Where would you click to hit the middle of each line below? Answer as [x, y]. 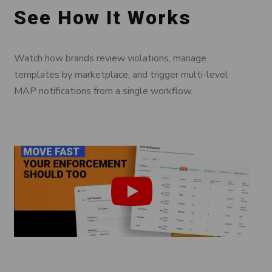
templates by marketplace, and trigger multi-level [121, 75]
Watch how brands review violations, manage [110, 59]
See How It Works [102, 18]
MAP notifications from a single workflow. [103, 91]
